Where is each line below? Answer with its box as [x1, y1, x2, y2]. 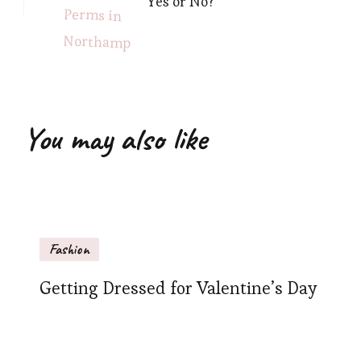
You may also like [23, 118, 207, 159]
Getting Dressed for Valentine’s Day [39, 277, 317, 299]
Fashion [49, 240, 89, 258]
